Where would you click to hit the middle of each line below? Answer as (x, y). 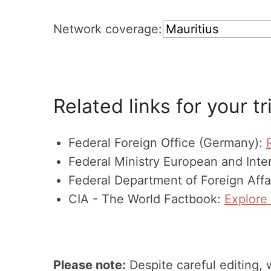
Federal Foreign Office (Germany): (167, 143)
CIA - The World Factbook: (146, 199)
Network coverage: (108, 29)
